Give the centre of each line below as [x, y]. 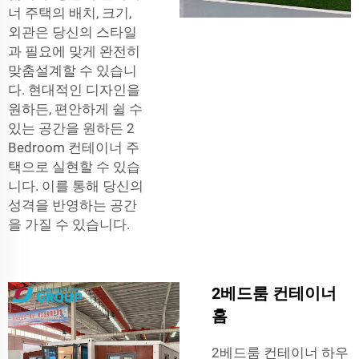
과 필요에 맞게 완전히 [74, 51]
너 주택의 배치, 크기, [70, 12]
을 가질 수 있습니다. [69, 224]
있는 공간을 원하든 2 [71, 128]
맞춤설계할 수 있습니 [73, 70]
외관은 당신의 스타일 [73, 32]
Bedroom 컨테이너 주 [74, 147]
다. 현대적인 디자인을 [74, 89]
